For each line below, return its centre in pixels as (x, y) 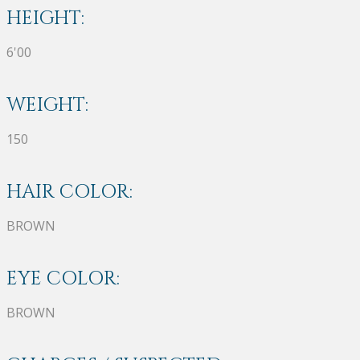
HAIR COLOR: (70, 192)
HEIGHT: (45, 18)
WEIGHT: (47, 105)
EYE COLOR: (63, 278)
